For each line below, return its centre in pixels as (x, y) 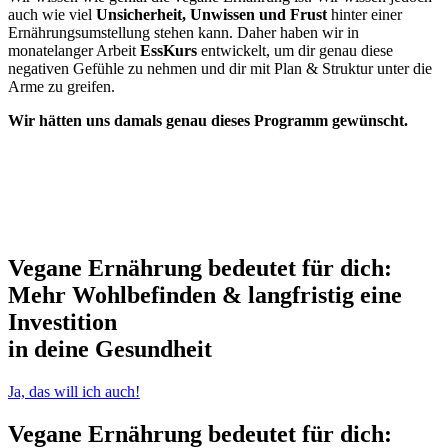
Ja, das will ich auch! (74, 392)
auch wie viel (52, 14)
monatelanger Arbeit (74, 50)
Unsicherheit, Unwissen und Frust (211, 14)
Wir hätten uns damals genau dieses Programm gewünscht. (210, 120)
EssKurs (168, 50)
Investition (62, 322)
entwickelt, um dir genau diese (295, 50)
